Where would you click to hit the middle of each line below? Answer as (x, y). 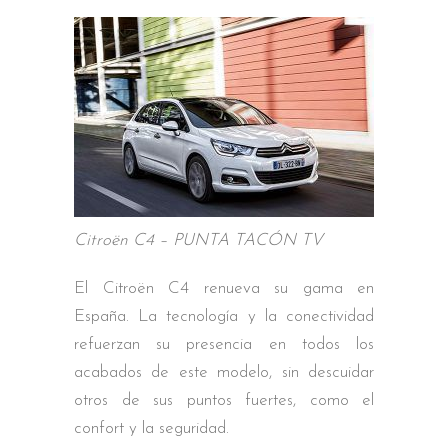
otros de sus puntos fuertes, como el (224, 400)
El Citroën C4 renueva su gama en (224, 288)
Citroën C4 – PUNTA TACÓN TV (198, 240)
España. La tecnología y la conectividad (224, 316)
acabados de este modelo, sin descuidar (224, 372)
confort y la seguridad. (151, 428)
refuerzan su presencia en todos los (224, 344)
